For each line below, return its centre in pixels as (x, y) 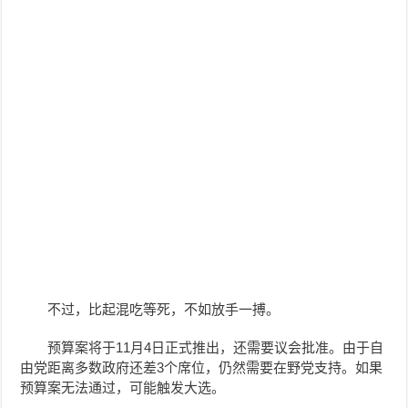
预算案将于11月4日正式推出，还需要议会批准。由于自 (216, 348)
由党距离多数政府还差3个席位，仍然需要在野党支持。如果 (202, 368)
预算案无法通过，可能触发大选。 (123, 388)
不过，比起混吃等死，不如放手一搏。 (164, 310)
